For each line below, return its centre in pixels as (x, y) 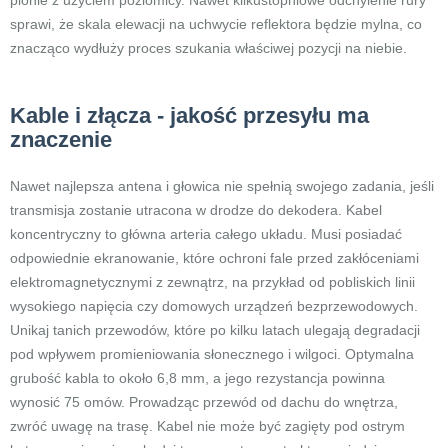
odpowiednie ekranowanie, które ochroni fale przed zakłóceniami (214, 258)
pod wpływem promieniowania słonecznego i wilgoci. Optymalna (212, 354)
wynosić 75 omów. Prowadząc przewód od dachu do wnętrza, (204, 402)
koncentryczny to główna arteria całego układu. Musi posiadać (206, 234)
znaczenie (61, 139)
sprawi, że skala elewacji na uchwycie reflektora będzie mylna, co (216, 24)
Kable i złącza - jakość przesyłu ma (189, 115)
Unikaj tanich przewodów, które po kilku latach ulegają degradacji (215, 330)
